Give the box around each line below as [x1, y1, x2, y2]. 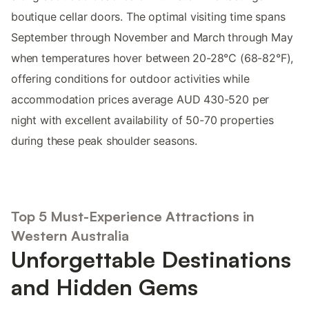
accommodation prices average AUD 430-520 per [11, 92, 270, 107]
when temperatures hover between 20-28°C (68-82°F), [11, 51, 294, 66]
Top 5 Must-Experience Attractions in [11, 207, 255, 225]
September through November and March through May [11, 30, 293, 45]
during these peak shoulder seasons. [11, 134, 197, 148]
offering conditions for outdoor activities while [11, 72, 250, 86]
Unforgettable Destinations [11, 245, 291, 273]
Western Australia [11, 226, 129, 244]
